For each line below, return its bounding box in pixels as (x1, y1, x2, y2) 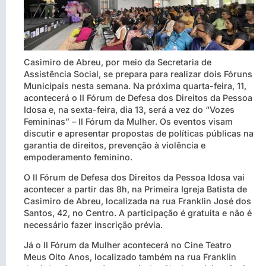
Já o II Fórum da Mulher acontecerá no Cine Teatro (24, 240, 232, 251)
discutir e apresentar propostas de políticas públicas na (24, 128, 254, 138)
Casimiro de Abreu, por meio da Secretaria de (24, 56, 211, 67)
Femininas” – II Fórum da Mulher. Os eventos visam (24, 116, 233, 126)
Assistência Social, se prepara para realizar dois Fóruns (24, 68, 252, 79)
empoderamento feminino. (24, 151, 132, 162)
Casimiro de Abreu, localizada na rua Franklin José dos (24, 195, 251, 206)
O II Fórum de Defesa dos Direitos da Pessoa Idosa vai (24, 172, 245, 182)
